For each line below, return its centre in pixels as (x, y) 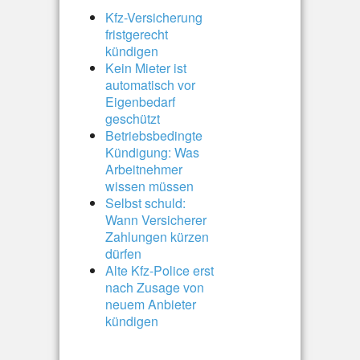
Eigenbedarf (140, 102)
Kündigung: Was (152, 152)
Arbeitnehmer (144, 169)
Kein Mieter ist (146, 68)
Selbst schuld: (145, 203)
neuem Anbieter (151, 304)
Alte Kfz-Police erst (160, 270)
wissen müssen (149, 186)
